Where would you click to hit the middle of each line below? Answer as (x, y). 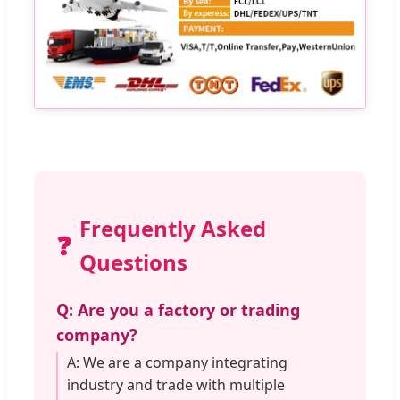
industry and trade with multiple (176, 384)
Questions (133, 262)
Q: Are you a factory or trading (178, 309)
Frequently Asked (173, 228)
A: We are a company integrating (177, 362)
